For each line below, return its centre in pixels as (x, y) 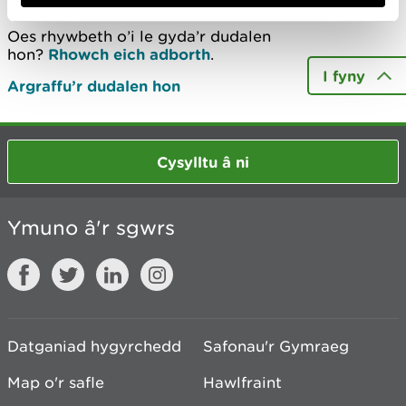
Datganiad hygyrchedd (94, 346)
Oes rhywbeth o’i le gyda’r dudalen (139, 36)
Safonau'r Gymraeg (276, 346)
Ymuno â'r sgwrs (91, 228)
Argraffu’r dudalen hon (94, 86)
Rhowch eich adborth (129, 54)
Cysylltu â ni (203, 161)
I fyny (344, 76)
